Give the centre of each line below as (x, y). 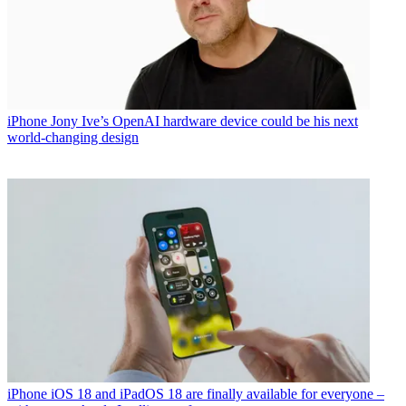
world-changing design (73, 138)
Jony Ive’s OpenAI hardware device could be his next (204, 121)
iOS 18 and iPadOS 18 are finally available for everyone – (217, 394)
